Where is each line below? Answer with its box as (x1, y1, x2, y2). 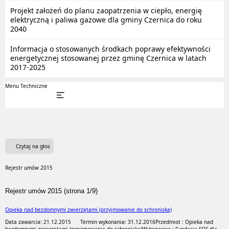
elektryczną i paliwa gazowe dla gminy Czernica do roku (10, 15, 202, 25)
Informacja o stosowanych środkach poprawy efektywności (10, 44, 211, 54)
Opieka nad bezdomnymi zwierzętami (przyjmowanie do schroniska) (5, 206, 172, 213)
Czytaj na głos (16, 143, 50, 150)
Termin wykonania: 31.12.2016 (71, 218, 155, 225)
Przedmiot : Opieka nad (155, 218, 213, 225)
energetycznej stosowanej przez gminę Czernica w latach (10, 53, 207, 63)
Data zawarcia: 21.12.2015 (5, 218, 71, 225)
